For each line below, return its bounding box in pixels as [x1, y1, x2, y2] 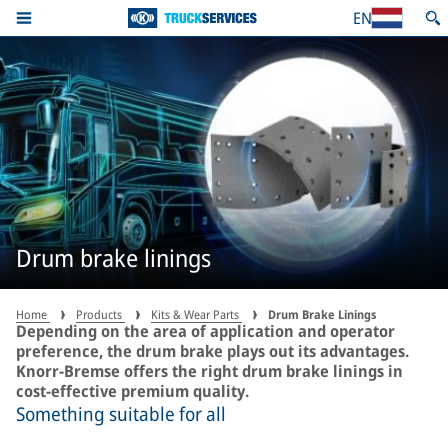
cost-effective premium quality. [16, 380, 249, 402]
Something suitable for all [16, 401, 226, 427]
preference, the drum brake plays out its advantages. [16, 340, 409, 362]
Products [76, 306, 125, 323]
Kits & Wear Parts [151, 306, 242, 323]
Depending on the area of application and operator [16, 320, 395, 342]
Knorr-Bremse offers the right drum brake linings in [16, 360, 403, 382]
